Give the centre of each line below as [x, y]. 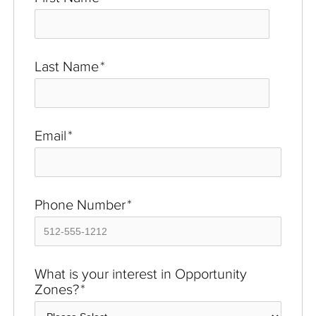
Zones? [57, 289]
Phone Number [80, 204]
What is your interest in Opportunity [141, 273]
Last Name [67, 66]
